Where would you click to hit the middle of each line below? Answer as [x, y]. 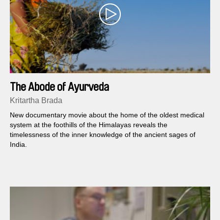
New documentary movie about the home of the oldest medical [107, 115]
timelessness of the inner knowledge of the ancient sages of [103, 135]
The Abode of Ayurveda [59, 87]
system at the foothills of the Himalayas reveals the [89, 125]
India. [18, 145]
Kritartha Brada [36, 101]
